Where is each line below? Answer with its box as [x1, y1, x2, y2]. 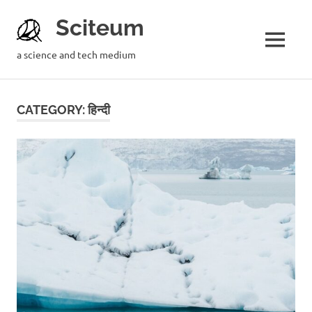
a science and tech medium [17, 48, 136, 61]
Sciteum [56, 15, 144, 40]
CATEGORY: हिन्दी [17, 102, 110, 117]
